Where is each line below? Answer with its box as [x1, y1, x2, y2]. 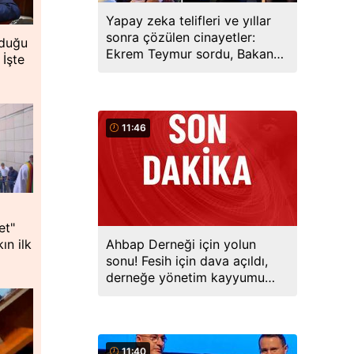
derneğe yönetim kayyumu [106, 269, 265, 285]
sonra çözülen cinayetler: [106, 29, 255, 45]
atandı [106, 286, 143, 302]
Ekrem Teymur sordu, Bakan [106, 46, 273, 62]
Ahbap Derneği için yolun [106, 236, 256, 252]
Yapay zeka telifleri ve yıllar [106, 13, 271, 28]
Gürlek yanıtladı [106, 62, 199, 78]
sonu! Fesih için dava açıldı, [106, 253, 268, 269]
